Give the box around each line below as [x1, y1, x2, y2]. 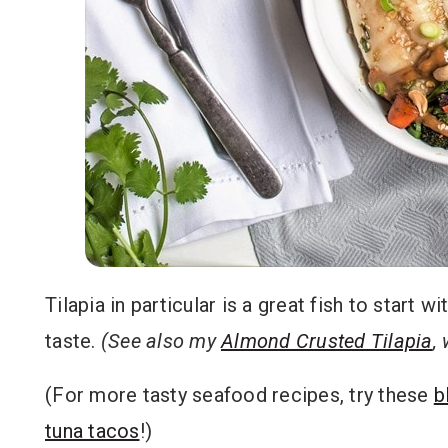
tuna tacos [45, 419, 140, 443]
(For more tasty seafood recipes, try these [45, 383, 434, 407]
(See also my [100, 329, 221, 353]
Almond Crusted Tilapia [221, 329, 433, 353]
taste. [45, 329, 101, 353]
